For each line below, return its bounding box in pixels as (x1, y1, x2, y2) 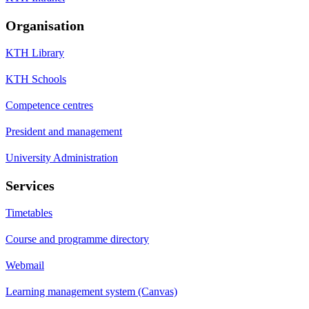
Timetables (6, 206, 52, 219)
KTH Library (6, 46, 64, 59)
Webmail (6, 259, 44, 271)
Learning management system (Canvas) (6, 285, 177, 297)
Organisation (6, 17, 84, 33)
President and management (6, 125, 122, 137)
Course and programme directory (6, 232, 149, 245)
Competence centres (6, 99, 93, 111)
